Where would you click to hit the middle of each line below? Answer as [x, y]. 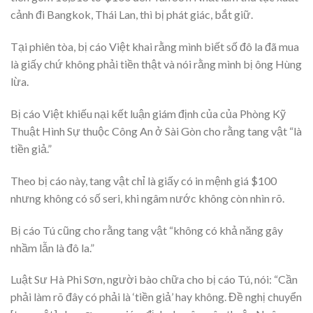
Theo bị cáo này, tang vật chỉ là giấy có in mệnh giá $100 [144, 180]
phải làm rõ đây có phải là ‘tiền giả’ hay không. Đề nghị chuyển [156, 297]
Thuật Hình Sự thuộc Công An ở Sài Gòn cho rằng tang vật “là [156, 131]
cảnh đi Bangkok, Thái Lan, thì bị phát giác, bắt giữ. [132, 15]
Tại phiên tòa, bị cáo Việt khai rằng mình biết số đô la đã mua [155, 47]
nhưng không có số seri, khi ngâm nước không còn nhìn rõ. [147, 198]
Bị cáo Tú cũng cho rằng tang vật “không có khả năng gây [147, 230]
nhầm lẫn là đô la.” [52, 247]
